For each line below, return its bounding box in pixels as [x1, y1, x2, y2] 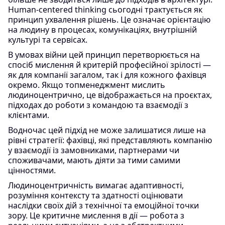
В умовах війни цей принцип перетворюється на [8, 49, 200, 60]
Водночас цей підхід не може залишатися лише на [8, 125, 206, 136]
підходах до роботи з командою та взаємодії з [8, 99, 188, 110]
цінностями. [8, 165, 56, 176]
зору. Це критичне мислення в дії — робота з [8, 210, 184, 221]
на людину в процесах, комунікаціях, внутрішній [8, 24, 197, 35]
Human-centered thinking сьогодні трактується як [8, 4, 202, 15]
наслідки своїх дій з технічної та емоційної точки [8, 200, 199, 211]
